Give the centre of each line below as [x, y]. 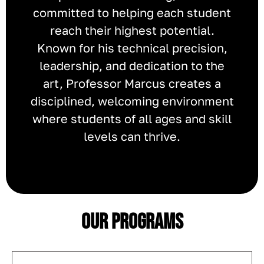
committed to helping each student [132, 12]
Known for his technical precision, [132, 47]
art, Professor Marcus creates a [132, 83]
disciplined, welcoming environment [132, 100]
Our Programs [132, 222]
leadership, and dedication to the [132, 65]
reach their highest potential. [132, 30]
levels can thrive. [132, 136]
